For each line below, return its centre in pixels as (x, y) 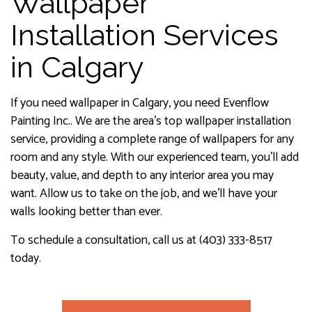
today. (26, 259)
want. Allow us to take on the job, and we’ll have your (144, 194)
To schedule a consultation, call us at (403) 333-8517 (141, 241)
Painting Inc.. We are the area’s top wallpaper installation (151, 122)
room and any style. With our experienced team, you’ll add (155, 158)
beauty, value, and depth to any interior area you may (142, 176)
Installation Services (145, 36)
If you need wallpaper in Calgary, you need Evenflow (140, 103)
